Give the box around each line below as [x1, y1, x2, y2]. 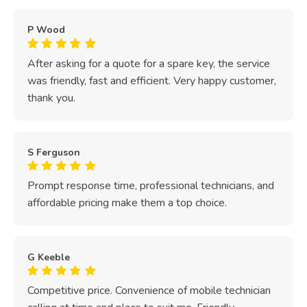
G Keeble [27, 250, 70, 264]
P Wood [27, 23, 65, 37]
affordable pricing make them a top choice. [27, 195, 227, 211]
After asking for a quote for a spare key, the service [27, 56, 270, 71]
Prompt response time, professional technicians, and [27, 178, 274, 194]
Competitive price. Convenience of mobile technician [27, 283, 271, 299]
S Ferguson [27, 145, 80, 159]
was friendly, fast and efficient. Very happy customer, [27, 73, 276, 88]
